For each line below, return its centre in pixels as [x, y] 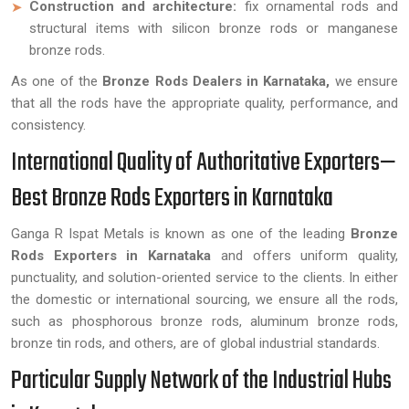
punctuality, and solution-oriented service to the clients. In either [204, 278]
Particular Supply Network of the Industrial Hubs [201, 381]
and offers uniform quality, [305, 256]
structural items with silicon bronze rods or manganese [214, 28]
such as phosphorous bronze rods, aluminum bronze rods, [204, 321]
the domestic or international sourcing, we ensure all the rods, [204, 299]
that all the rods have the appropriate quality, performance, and [204, 103]
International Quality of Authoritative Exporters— [203, 163]
